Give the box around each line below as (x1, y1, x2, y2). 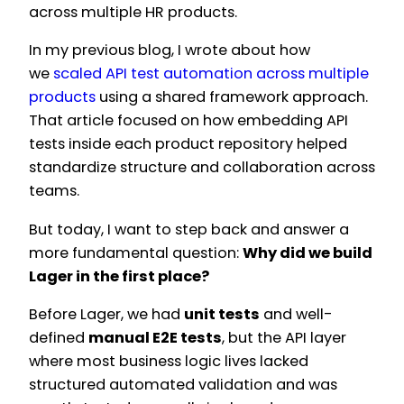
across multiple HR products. (29, 2, 237, 23)
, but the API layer (222, 327, 346, 349)
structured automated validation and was (29, 374, 337, 396)
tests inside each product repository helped (29, 133, 347, 155)
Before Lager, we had (29, 304, 184, 326)
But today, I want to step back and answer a (29, 218, 349, 240)
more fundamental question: (29, 242, 243, 263)
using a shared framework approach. (96, 87, 368, 108)
